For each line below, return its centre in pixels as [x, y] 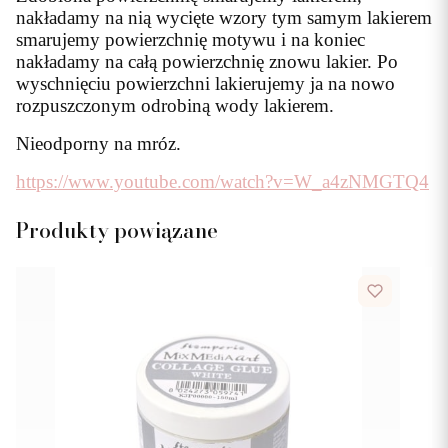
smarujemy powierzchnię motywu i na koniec [190, 39]
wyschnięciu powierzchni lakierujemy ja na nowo [205, 83]
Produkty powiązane [117, 230]
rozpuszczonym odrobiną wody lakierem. [175, 105]
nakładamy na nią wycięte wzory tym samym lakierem [224, 17]
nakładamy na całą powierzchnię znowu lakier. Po [207, 61]
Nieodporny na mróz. [98, 143]
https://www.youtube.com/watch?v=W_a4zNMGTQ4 [222, 181]
